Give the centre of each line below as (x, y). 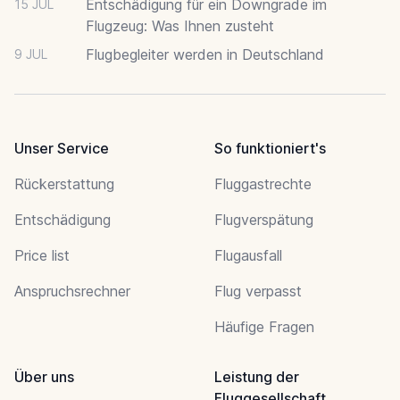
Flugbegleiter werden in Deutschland (205, 54)
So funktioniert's (270, 148)
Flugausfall (248, 255)
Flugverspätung (264, 219)
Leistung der (257, 376)
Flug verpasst (258, 291)
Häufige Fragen (264, 326)
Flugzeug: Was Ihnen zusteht (180, 25)
